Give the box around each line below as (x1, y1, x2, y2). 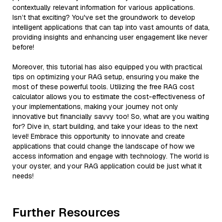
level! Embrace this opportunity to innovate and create (12, 131, 185, 141)
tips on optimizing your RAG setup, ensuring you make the (12, 72, 199, 81)
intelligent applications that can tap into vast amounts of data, (12, 22, 210, 32)
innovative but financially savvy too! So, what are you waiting (12, 111, 209, 121)
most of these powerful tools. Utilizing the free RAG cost (12, 82, 194, 91)
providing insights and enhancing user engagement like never (12, 32, 208, 42)
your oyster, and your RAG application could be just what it (12, 161, 202, 170)
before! (12, 42, 34, 52)
